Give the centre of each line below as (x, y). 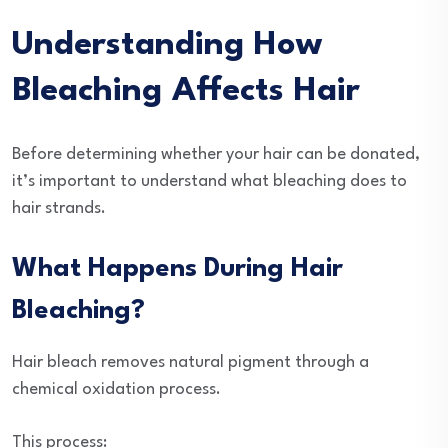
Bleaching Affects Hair (186, 91)
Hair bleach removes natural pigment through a (190, 362)
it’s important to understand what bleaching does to (209, 181)
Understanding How (167, 45)
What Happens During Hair (177, 269)
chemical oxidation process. (116, 389)
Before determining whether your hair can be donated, (216, 154)
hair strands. (59, 208)
